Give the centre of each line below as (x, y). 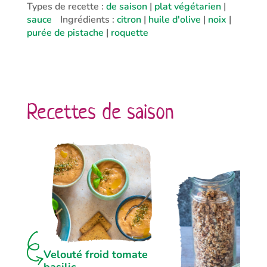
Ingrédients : (88, 20)
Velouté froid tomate (95, 254)
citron (129, 20)
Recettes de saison (100, 111)
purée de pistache (65, 33)
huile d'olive (174, 20)
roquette (129, 33)
